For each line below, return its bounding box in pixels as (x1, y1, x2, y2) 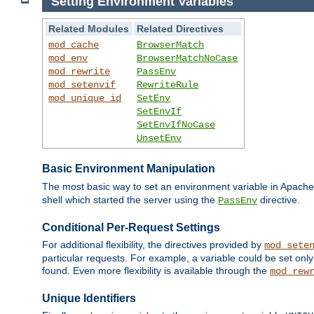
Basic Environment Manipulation (42, 163, 215, 175)
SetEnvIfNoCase (137, 118, 216, 130)
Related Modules (48, 22, 130, 34)
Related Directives (137, 22, 224, 34)
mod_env (48, 52, 88, 64)
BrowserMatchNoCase (137, 52, 238, 64)
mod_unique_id (48, 92, 122, 104)
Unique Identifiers (42, 292, 136, 304)
